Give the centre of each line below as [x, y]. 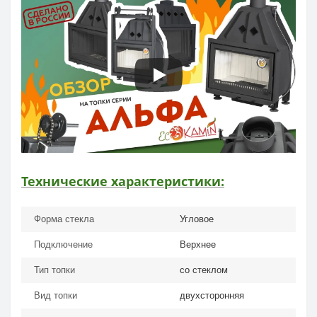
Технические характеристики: [123, 181]
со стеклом [204, 270]
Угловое [197, 219]
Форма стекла [64, 219]
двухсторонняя [212, 295]
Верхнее [198, 244]
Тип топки [54, 270]
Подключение [63, 244]
